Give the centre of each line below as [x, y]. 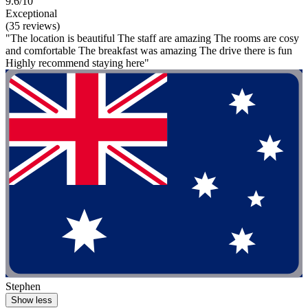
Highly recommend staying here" [77, 63]
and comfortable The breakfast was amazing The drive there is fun [149, 51]
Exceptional [31, 14]
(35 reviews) [33, 26]
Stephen [23, 286]
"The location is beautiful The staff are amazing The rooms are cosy [152, 38]
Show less [32, 300]
